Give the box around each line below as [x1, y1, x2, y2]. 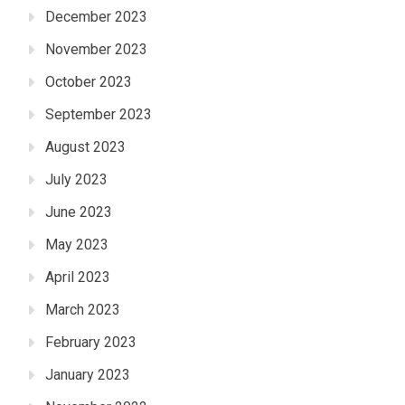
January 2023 [45, 366, 130, 384]
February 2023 [45, 334, 137, 352]
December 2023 [45, 8, 147, 26]
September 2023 [45, 106, 152, 124]
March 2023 [45, 301, 120, 319]
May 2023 [45, 236, 108, 254]
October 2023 [45, 73, 132, 91]
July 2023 [45, 171, 108, 189]
